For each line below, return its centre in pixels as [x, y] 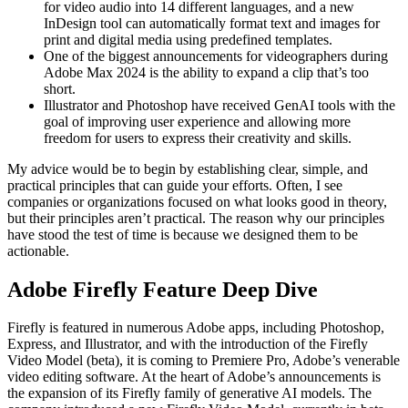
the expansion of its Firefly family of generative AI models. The [189, 393]
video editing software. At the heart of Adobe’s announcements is [194, 377]
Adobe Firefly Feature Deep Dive [163, 289]
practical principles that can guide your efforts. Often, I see [175, 185]
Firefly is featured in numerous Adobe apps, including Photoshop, [196, 328]
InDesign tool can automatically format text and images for [212, 23]
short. [60, 88]
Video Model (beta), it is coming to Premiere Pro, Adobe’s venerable [204, 361]
